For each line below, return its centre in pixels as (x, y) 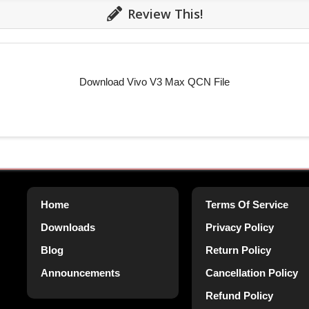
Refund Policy (239, 295)
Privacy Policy (240, 227)
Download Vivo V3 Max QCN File (154, 82)
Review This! (165, 13)
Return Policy (238, 250)
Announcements (80, 272)
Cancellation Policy (252, 272)
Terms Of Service (247, 204)
